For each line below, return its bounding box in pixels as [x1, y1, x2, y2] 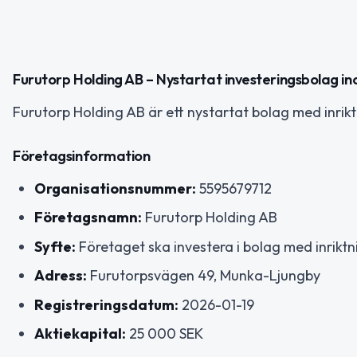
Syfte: [34, 237, 76, 256]
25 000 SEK [126, 324, 203, 343]
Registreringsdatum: [34, 295, 178, 314]
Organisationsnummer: [34, 178, 196, 198]
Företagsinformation [13, 146, 151, 165]
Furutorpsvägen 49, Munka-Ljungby [87, 266, 320, 285]
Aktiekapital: [34, 324, 126, 343]
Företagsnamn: [34, 208, 142, 227]
